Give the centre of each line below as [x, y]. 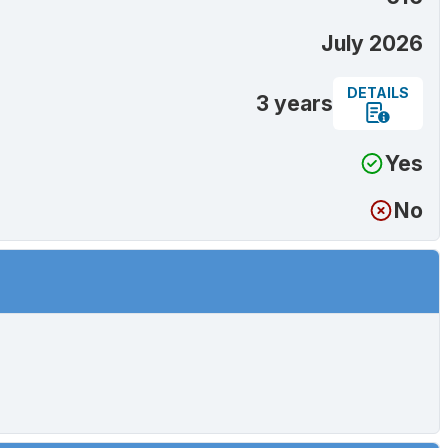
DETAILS [378, 93]
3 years [294, 104]
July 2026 [372, 44]
